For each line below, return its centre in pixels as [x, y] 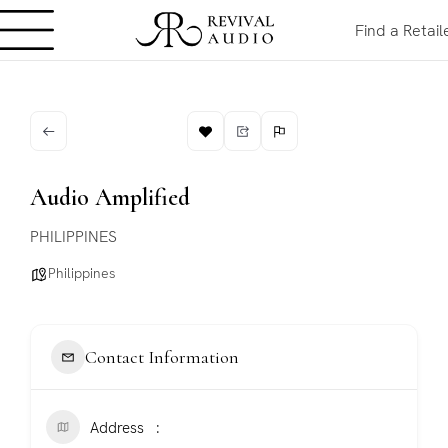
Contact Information [162, 356]
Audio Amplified [110, 197]
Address [117, 428]
